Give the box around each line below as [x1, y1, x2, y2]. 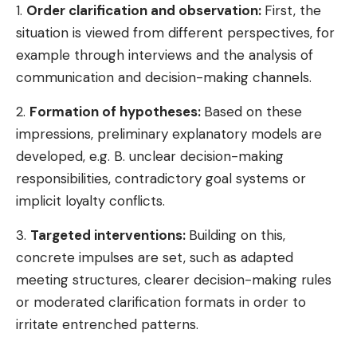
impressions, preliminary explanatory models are [16, 124, 322, 143]
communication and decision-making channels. [16, 68, 312, 86]
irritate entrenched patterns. [16, 315, 198, 333]
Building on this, [189, 226, 285, 244]
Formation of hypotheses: [29, 102, 204, 120]
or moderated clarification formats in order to [16, 292, 306, 311]
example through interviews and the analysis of [16, 45, 313, 64]
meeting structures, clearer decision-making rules [16, 270, 331, 288]
